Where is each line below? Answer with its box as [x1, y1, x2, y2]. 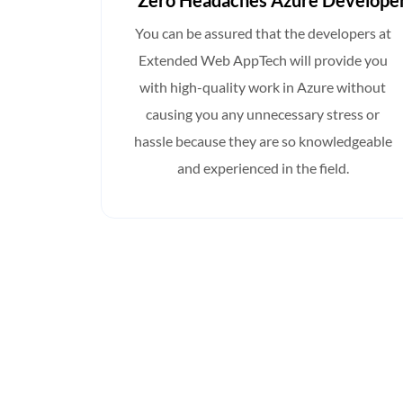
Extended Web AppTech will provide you [138, 51, 388, 69]
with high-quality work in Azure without [139, 78, 386, 96]
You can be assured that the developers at [134, 24, 391, 42]
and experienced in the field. [176, 159, 349, 177]
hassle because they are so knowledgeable [133, 132, 392, 150]
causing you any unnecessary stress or [146, 105, 380, 123]
